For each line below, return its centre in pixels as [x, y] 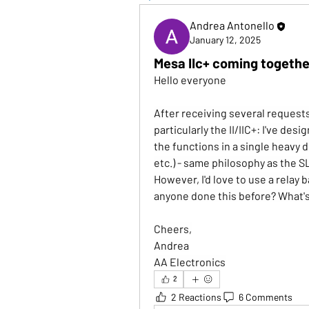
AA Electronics [190, 262]
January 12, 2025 [225, 39]
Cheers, [173, 229]
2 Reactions [196, 297]
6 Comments [266, 297]
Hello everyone [191, 80]
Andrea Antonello [232, 25]
